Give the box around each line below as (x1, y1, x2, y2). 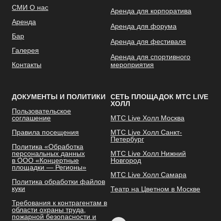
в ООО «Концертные (12, 156, 79, 165)
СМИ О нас (12, 3, 48, 12)
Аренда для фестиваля (110, 37, 186, 46)
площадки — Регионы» (12, 163, 86, 172)
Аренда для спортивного (110, 53, 190, 61)
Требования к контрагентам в (12, 199, 107, 207)
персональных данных (12, 149, 85, 158)
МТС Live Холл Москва (110, 114, 184, 122)
